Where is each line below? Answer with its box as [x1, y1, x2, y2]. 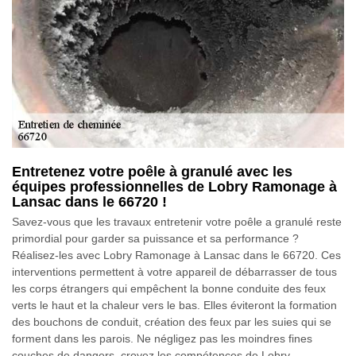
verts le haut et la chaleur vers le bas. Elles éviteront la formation [12, 299, 337, 312]
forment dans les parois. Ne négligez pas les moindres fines [12, 332, 312, 346]
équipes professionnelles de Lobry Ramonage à [12, 179, 337, 195]
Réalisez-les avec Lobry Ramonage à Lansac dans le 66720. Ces [12, 249, 341, 262]
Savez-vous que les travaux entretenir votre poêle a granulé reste [12, 215, 342, 229]
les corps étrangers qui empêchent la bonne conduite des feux [12, 282, 326, 296]
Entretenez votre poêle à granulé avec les [12, 164, 292, 180]
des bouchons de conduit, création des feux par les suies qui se [12, 315, 331, 329]
